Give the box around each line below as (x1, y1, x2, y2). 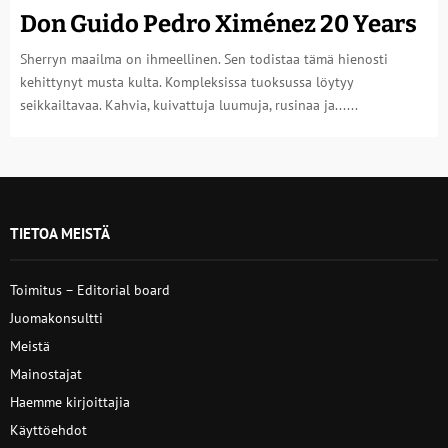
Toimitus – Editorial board (10, 281, 170, 299)
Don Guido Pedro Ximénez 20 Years (20, 10, 417, 38)
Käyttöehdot (10, 421, 87, 439)
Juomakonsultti (10, 309, 103, 327)
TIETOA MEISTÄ (10, 224, 110, 243)
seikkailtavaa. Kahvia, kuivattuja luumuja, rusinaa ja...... (20, 96, 358, 114)
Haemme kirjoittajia (10, 393, 130, 411)
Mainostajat (10, 365, 82, 383)
